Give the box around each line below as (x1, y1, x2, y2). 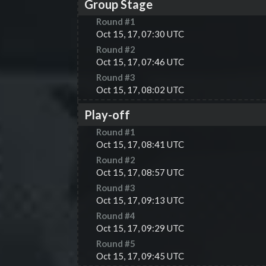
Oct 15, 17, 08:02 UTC (96, 84, 184, 95)
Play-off (84, 107, 130, 122)
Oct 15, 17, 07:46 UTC (96, 56, 184, 67)
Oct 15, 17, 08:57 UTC (96, 167, 184, 178)
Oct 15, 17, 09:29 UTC (96, 223, 184, 233)
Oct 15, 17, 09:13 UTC (96, 195, 184, 205)
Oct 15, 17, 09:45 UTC (96, 251, 184, 261)
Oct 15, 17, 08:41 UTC (96, 139, 184, 150)
